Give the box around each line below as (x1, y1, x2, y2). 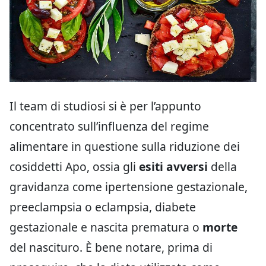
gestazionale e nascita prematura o (9, 218, 202, 235)
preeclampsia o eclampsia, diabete (9, 198, 196, 215)
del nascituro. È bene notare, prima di (9, 239, 213, 255)
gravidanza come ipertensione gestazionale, (9, 178, 248, 195)
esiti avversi (139, 158, 208, 175)
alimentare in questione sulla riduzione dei (9, 138, 240, 154)
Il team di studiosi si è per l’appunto (9, 97, 201, 114)
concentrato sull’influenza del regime (9, 118, 209, 134)
